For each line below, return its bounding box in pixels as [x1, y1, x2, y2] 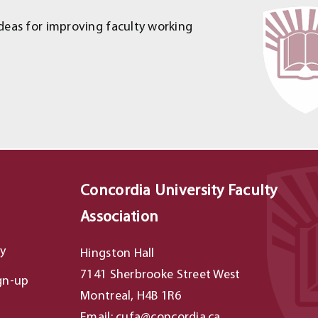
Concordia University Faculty [80, 183, 278, 199]
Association [80, 209, 159, 226]
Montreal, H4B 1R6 [80, 290, 181, 303]
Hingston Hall [80, 247, 155, 261]
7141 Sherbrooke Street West [80, 268, 241, 282]
